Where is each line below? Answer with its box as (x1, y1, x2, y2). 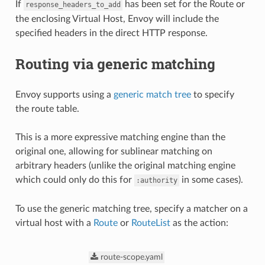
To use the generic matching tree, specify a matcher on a (15, 204, 248, 214)
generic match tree (113, 90, 191, 99)
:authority (135, 176, 177, 185)
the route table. (15, 104, 79, 114)
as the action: (170, 218, 228, 228)
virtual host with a (15, 218, 93, 228)
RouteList (131, 218, 170, 228)
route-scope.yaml (101, 253, 163, 261)
